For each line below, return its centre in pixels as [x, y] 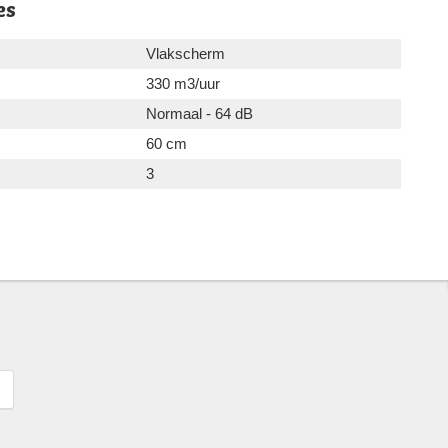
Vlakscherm [185, 54]
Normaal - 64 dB [199, 114]
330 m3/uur [183, 84]
